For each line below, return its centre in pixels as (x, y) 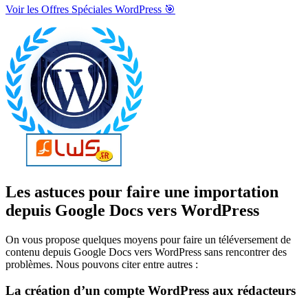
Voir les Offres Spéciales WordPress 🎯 (90, 9)
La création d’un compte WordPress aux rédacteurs (151, 291)
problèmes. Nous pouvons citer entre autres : (102, 264)
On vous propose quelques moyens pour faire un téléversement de (148, 239)
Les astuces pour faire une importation (142, 191)
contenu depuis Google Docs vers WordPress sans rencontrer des (146, 252)
